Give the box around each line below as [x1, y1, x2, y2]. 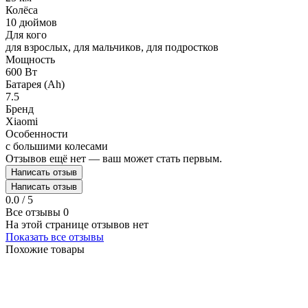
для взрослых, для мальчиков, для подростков [5, 41, 219, 53]
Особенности [5, 127, 68, 140]
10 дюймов [5, 16, 57, 28]
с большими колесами [5, 140, 108, 152]
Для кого [5, 28, 47, 41]
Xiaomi [5, 115, 38, 127]
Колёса [5, 3, 38, 16]
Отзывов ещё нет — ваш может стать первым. [5, 152, 222, 164]
